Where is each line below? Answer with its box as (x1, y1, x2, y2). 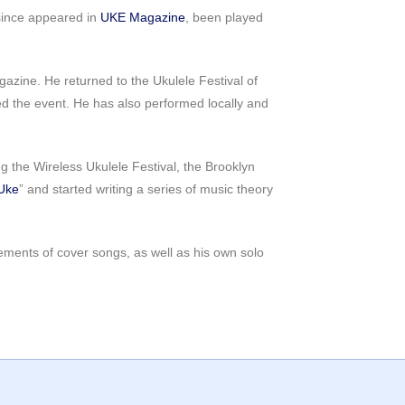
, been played (185, 10, 263, 24)
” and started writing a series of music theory (19, 182, 273, 196)
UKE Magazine (100, 10, 185, 24)
